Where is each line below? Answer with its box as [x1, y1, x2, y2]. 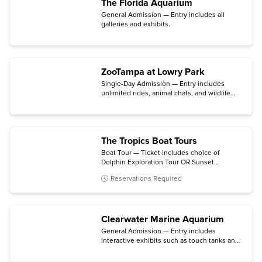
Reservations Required [111, 174, 182, 183]
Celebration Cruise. [101, 167, 162, 176]
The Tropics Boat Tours [101, 135, 197, 147]
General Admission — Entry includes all [101, 11, 225, 19]
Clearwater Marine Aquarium [101, 213, 224, 226]
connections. [101, 98, 142, 107]
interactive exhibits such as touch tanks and [101, 236, 239, 245]
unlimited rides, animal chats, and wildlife [101, 89, 230, 98]
